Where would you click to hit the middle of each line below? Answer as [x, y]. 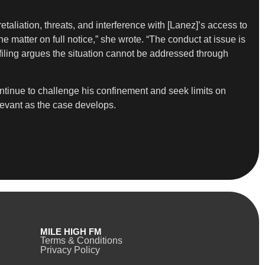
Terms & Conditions [81, 240]
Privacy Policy [70, 250]
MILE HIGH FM [71, 231]
